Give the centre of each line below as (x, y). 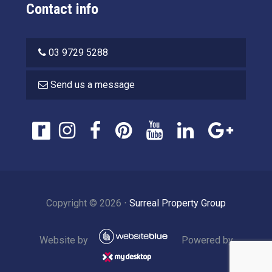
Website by (65, 240)
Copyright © (73, 203)
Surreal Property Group (178, 203)
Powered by (206, 240)
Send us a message (92, 85)
